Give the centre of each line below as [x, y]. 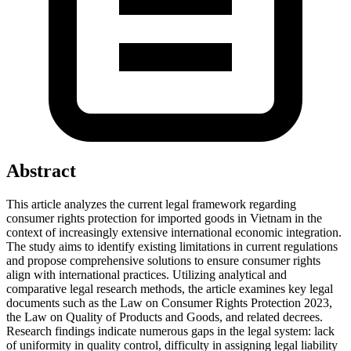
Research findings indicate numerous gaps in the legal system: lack [170, 331]
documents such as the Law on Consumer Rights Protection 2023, [169, 302]
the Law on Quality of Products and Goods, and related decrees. [165, 317]
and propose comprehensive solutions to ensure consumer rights [163, 260]
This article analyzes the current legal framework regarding [151, 204]
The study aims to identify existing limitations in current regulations [172, 246]
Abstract [41, 170]
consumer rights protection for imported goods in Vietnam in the [164, 218]
